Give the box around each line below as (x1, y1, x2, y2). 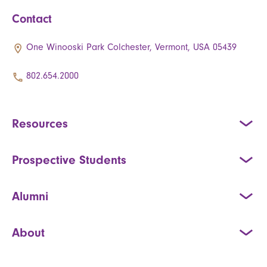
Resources (12, 116, 68, 131)
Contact (12, 11, 52, 26)
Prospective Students (12, 152, 126, 167)
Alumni (12, 188, 48, 203)
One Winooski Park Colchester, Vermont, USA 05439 (26, 41, 237, 52)
